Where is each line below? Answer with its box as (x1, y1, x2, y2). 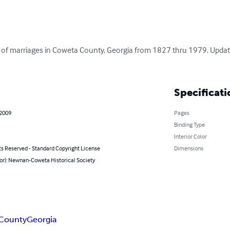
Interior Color (174, 132, 207, 141)
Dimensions (174, 144, 203, 152)
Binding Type (174, 121, 205, 129)
